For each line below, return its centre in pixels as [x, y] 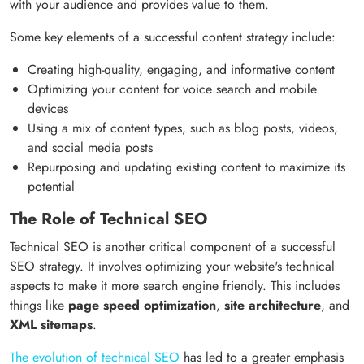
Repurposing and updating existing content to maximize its [186, 167]
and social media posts [90, 148]
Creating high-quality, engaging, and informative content [181, 70]
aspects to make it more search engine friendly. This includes [175, 286]
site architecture [273, 305]
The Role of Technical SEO [108, 219]
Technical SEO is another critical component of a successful [173, 247]
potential [51, 187]
